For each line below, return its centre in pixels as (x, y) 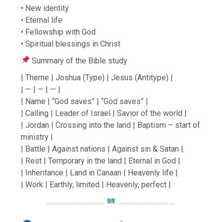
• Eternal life (42, 20)
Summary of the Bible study (79, 60)
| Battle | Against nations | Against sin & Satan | (102, 149)
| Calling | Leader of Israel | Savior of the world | (104, 113)
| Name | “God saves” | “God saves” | (85, 101)
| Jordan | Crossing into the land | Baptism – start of (111, 125)
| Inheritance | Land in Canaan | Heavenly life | (100, 172)
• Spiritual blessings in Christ (71, 44)
